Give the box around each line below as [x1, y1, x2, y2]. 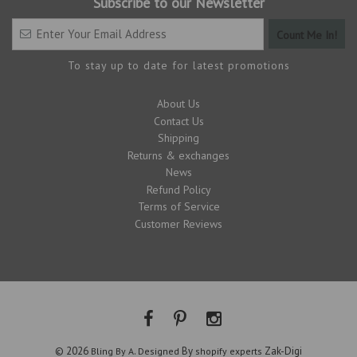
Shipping [158, 131, 199, 146]
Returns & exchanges [127, 147, 229, 163]
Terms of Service [137, 199, 220, 214]
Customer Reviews [135, 216, 222, 231]
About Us [157, 96, 200, 112]
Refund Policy [146, 182, 211, 197]
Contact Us [153, 113, 204, 128]
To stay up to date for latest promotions [67, 58, 290, 73]
